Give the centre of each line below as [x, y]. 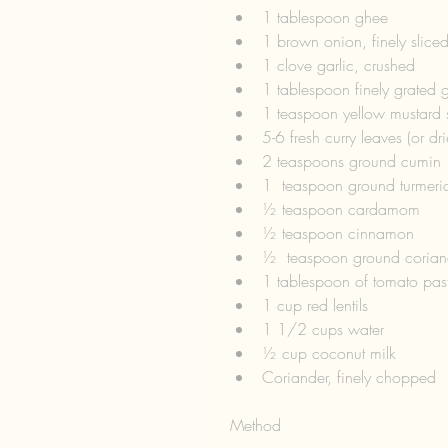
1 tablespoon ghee [330, 16]
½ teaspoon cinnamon [343, 232]
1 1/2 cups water [328, 328]
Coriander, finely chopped [351, 376]
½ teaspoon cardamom [346, 208]
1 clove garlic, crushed [343, 64]
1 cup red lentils [320, 304]
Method [255, 424]
